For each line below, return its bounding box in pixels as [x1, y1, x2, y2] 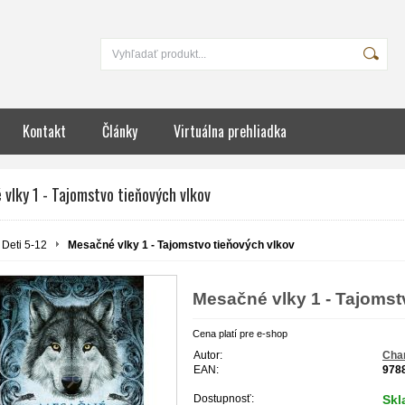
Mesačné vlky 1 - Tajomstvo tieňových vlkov [68, 239, 295, 251]
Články [102, 120, 137, 142]
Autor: [193, 348, 222, 362]
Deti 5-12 [2, 239, 47, 251]
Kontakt [23, 120, 66, 142]
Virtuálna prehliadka [174, 120, 287, 142]
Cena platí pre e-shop [193, 327, 287, 339]
